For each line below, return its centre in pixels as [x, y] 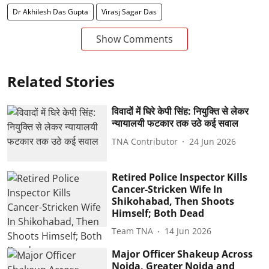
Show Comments [134, 39]
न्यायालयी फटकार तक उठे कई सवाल [175, 123]
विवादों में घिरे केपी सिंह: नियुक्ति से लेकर [180, 111]
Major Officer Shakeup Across [183, 254]
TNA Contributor [145, 141]
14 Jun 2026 [188, 231]
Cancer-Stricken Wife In [168, 189]
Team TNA [133, 231]
